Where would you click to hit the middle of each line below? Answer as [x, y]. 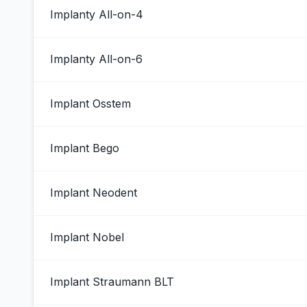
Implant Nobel [87, 237]
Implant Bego [85, 148]
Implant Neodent [94, 193]
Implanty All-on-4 [97, 14]
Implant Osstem [90, 103]
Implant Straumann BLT [112, 282]
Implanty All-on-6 [96, 59]
